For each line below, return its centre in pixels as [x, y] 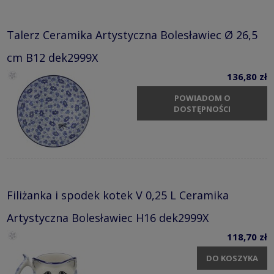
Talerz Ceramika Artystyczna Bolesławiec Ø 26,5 [132, 35]
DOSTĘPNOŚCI [202, 109]
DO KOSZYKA [232, 258]
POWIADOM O [202, 98]
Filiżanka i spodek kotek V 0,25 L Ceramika [118, 195]
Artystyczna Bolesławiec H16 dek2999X [108, 217]
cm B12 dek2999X [52, 57]
